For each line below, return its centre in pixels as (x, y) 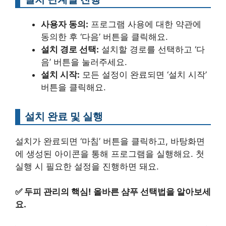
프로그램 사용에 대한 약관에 (145, 24)
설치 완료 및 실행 (64, 116)
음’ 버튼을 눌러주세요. (84, 62)
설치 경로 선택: (70, 49)
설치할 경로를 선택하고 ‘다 (152, 49)
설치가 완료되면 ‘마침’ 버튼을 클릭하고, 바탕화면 (110, 141)
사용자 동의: (65, 24)
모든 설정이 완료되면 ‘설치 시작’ (143, 74)
